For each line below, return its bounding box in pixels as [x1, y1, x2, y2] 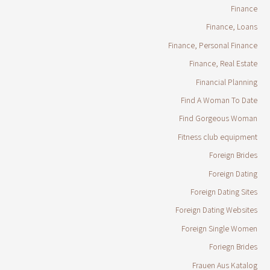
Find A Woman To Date [180, 94, 257, 105]
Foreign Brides [209, 149, 257, 161]
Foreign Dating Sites [190, 186, 257, 197]
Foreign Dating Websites [175, 204, 257, 216]
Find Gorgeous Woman [178, 113, 257, 124]
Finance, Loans [206, 21, 257, 33]
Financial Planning [195, 76, 257, 87]
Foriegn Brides [209, 241, 257, 253]
